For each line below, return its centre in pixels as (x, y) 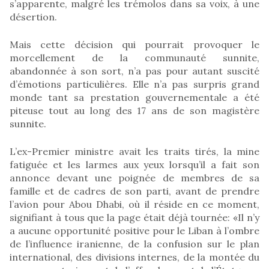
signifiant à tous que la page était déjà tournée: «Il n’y (134, 217)
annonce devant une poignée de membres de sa (134, 177)
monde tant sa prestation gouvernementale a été (134, 97)
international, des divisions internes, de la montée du (134, 257)
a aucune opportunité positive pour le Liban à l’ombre (134, 230)
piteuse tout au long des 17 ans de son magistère (134, 110)
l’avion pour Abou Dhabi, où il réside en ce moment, (134, 204)
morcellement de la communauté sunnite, (134, 57)
